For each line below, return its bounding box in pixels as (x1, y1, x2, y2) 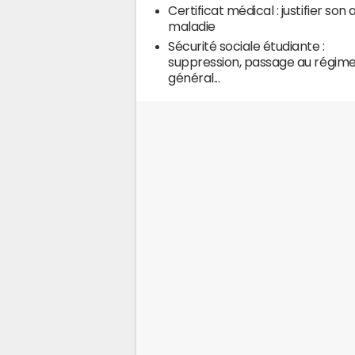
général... (168, 71, 220, 85)
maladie (168, 20, 216, 33)
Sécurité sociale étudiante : (168, 40, 325, 53)
